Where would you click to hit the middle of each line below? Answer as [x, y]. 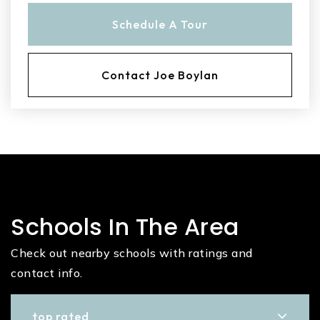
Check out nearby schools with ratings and [132, 253]
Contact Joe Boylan [160, 75]
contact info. [47, 273]
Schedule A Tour [160, 24]
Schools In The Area [125, 227]
